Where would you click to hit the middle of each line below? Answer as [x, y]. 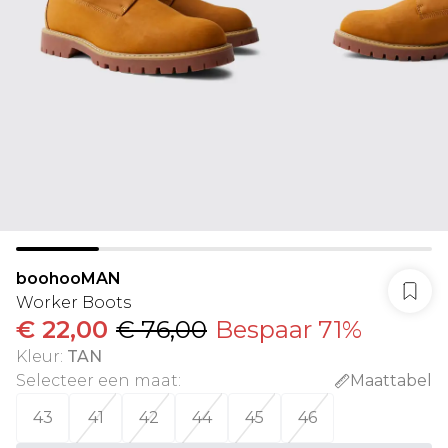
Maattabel [391, 380]
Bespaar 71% [288, 329]
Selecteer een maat [97, 380]
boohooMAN [68, 278]
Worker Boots [73, 302]
